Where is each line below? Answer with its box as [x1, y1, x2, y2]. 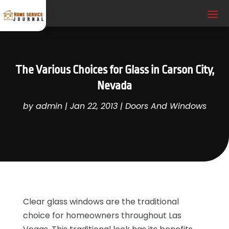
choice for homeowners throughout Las [22, 209, 181, 221]
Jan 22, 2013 [70, 100, 118, 112]
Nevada [97, 79, 132, 93]
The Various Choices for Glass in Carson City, [15, 63, 214, 77]
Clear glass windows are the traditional [22, 195, 179, 208]
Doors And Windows [125, 100, 207, 112]
